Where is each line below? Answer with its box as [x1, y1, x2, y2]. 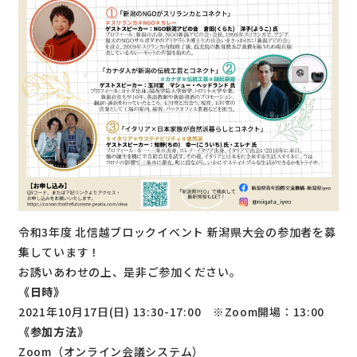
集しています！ [18, 243, 100, 260]
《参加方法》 [18, 323, 89, 339]
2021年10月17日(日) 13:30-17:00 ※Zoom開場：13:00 [18, 303, 325, 320]
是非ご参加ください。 [124, 263, 241, 280]
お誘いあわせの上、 [18, 263, 124, 280]
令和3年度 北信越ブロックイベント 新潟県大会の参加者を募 [18, 223, 336, 240]
